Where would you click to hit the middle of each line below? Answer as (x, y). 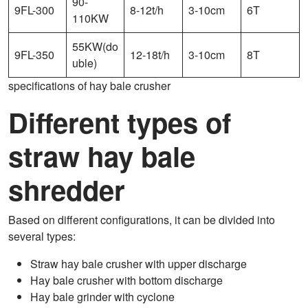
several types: (42, 236)
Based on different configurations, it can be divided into (142, 220)
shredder (67, 190)
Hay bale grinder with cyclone (102, 297)
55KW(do (95, 47)
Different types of (120, 122)
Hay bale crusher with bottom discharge (126, 280)
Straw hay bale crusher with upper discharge (139, 264)
